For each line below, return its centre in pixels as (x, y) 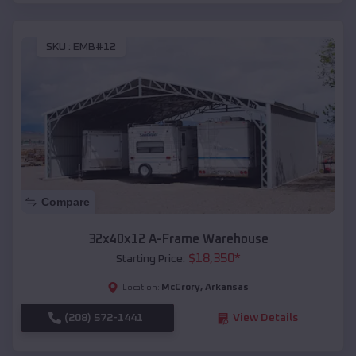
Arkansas (227, 288)
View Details (265, 318)
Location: (141, 288)
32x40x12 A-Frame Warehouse (178, 240)
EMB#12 (95, 47)
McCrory (181, 288)
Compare (66, 202)
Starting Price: (150, 259)
